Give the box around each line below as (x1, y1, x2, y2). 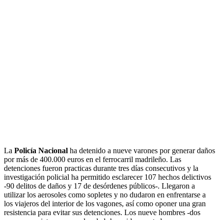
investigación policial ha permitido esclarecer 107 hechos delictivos (4, 173, 211, 182)
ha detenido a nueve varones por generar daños (68, 146, 215, 155)
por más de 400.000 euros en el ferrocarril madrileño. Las (4, 155, 181, 164)
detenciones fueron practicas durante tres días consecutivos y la (4, 164, 198, 173)
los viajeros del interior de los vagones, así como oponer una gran (4, 199, 206, 208)
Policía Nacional (14, 146, 68, 155)
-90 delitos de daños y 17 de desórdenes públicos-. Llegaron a (4, 182, 195, 191)
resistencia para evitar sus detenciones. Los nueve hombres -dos (4, 208, 200, 217)
